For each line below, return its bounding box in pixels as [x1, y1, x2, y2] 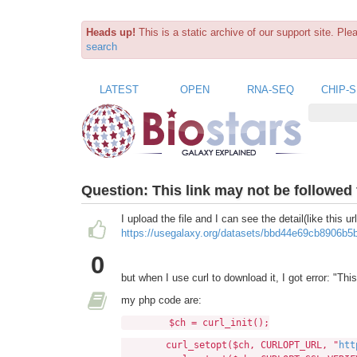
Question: [81, 182, 152, 198]
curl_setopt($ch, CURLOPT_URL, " [121, 339, 339, 351]
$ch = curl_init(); [124, 317, 269, 329]
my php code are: [121, 294, 202, 307]
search [86, 41, 117, 53]
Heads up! [86, 26, 135, 38]
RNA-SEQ [247, 83, 294, 96]
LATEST [100, 83, 139, 96]
